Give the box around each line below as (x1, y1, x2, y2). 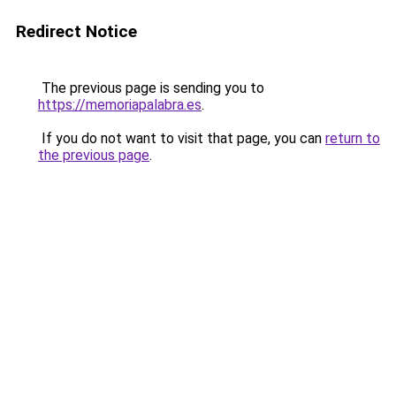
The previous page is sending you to (38, 80, 264, 96)
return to (325, 130, 380, 147)
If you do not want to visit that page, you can (38, 130, 325, 147)
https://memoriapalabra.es (38, 96, 202, 113)
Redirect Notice (16, 21, 137, 42)
